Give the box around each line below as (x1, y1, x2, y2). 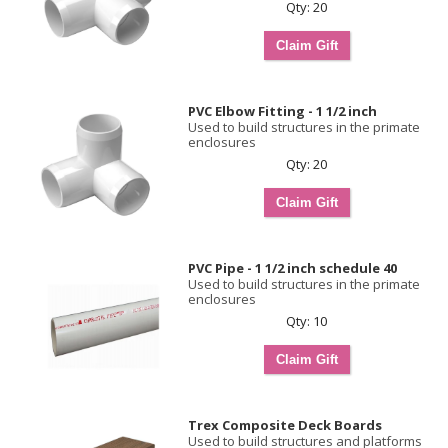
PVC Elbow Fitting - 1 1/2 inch (188, 102, 377, 120)
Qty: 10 (286, 312, 327, 330)
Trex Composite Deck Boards (188, 416, 382, 434)
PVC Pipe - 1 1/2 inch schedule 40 (188, 259, 397, 277)
